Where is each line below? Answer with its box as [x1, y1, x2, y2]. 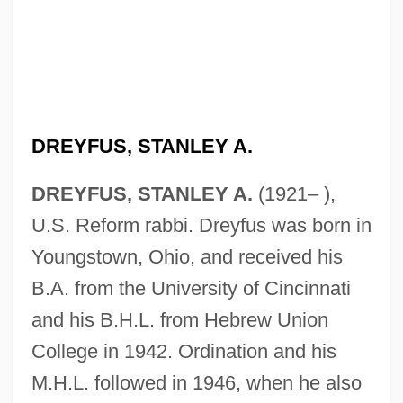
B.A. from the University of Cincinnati [31, 276, 351, 300]
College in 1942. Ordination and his [31, 339, 336, 363]
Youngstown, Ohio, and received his [31, 245, 343, 268]
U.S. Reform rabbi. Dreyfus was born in [31, 213, 372, 237]
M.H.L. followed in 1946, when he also [31, 371, 362, 394]
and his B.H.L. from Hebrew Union [31, 308, 328, 331]
